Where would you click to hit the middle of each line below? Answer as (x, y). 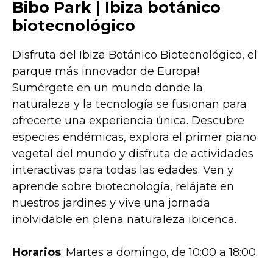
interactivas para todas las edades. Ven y (123, 170)
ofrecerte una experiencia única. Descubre (128, 120)
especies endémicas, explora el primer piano (134, 137)
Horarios (37, 252)
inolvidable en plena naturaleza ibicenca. (124, 219)
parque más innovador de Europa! (106, 71)
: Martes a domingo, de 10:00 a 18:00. (159, 252)
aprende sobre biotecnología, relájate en (123, 186)
